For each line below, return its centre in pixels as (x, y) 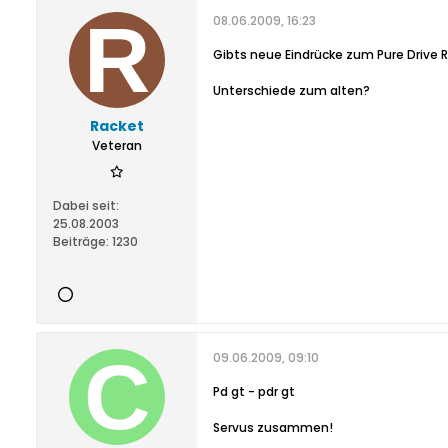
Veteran (117, 145)
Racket (117, 126)
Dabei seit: (86, 205)
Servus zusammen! (273, 427)
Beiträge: (81, 241)
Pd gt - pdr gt (254, 391)
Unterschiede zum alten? (291, 90)
